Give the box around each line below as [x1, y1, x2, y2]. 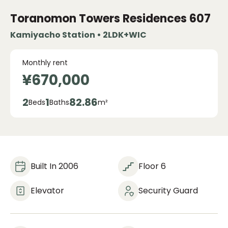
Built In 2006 [31, 160, 78, 172]
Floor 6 [138, 160, 166, 172]
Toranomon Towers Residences [10, 11, 187, 26]
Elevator [31, 185, 64, 196]
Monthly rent [22, 58, 68, 68]
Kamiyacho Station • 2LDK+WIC [10, 29, 147, 41]
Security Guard [138, 185, 198, 196]
